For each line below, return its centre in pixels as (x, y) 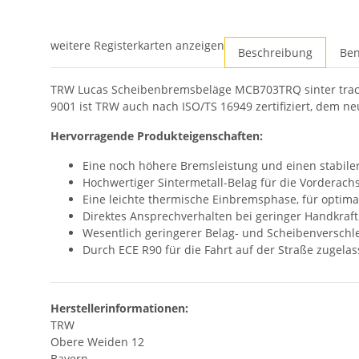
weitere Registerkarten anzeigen (137, 46)
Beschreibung (275, 53)
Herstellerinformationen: (119, 309)
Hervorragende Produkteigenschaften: (158, 136)
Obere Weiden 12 (97, 342)
